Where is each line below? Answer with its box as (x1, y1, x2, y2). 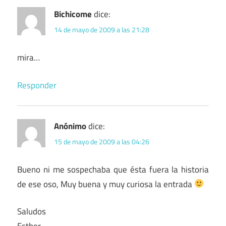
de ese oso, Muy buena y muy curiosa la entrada (17, 177, 194, 191)
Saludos (17, 205, 46, 218)
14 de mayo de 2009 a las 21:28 (54, 24, 149, 35)
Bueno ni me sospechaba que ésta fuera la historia (17, 162, 209, 176)
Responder (17, 78, 56, 92)
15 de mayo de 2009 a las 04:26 (54, 136, 149, 147)
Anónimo (54, 119, 86, 133)
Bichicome (54, 8, 92, 21)
